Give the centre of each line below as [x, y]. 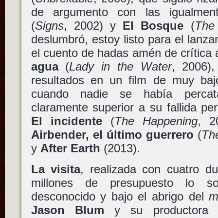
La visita [56, 169]
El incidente [66, 121]
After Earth [70, 148]
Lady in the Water [120, 66]
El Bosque [153, 25]
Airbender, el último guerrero [112, 134]
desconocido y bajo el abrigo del [120, 196]
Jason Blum [67, 210]
